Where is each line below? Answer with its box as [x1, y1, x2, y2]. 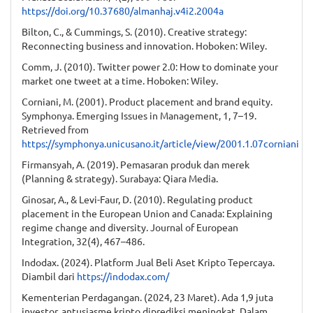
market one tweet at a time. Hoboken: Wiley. [22, 73, 218, 87]
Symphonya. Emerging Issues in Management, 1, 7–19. [22, 108, 256, 122]
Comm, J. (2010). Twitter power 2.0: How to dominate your [22, 59, 278, 73]
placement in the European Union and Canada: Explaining [22, 206, 272, 219]
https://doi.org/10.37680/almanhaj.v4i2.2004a [22, 3, 224, 17]
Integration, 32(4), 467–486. [22, 234, 145, 247]
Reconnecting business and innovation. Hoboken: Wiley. [22, 38, 267, 52]
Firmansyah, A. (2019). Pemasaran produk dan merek [22, 157, 249, 170]
